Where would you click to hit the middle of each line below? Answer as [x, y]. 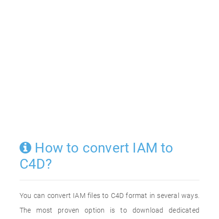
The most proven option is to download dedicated [109, 210]
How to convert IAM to [102, 148]
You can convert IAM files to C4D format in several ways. [109, 196]
